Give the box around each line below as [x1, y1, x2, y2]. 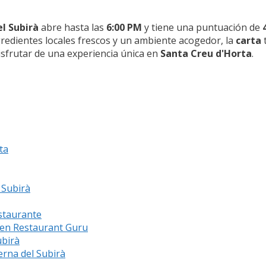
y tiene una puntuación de [142, 20, 262, 34]
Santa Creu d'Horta [160, 46, 252, 60]
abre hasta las [39, 20, 106, 34]
